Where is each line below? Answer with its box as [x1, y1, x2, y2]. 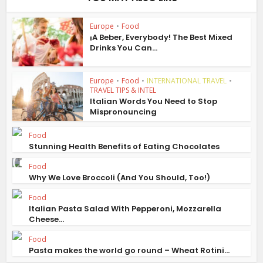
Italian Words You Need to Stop [90, 95, 218, 107]
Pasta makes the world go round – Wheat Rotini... [29, 244, 230, 256]
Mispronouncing [90, 106, 157, 117]
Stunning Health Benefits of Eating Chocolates [29, 140, 220, 152]
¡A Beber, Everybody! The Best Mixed [90, 32, 233, 43]
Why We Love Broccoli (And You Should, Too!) [29, 171, 211, 183]
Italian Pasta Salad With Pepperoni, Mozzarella [29, 203, 222, 214]
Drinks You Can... [90, 42, 158, 53]
